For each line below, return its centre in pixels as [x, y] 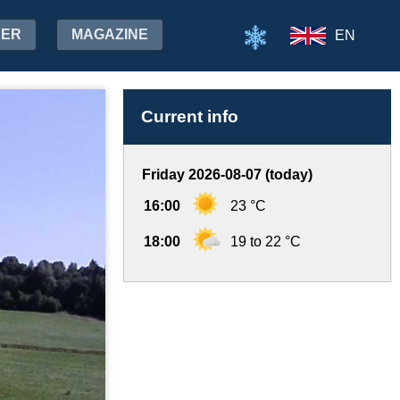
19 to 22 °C [266, 242]
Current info [190, 117]
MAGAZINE [110, 34]
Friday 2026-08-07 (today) [227, 175]
